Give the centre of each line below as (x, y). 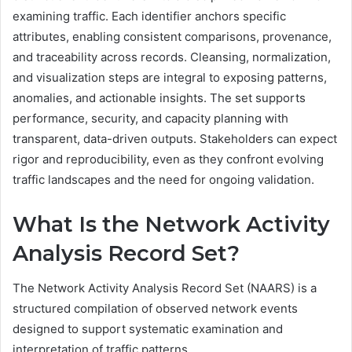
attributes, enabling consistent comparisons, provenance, (172, 36)
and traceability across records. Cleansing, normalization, (172, 57)
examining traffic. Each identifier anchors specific (149, 16)
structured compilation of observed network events (155, 309)
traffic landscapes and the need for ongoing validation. (163, 179)
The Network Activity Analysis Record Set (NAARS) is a (165, 288)
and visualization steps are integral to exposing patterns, (170, 77)
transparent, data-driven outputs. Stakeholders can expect (175, 138)
